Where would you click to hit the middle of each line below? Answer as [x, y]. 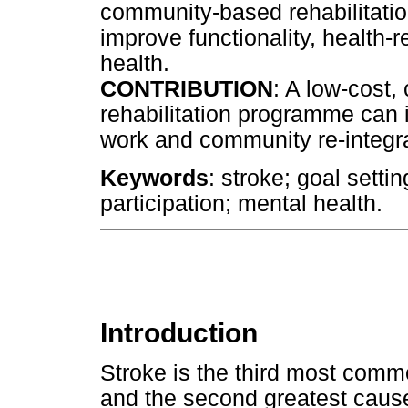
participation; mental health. [241, 203]
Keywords [154, 178]
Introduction [179, 333]
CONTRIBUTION [187, 89]
